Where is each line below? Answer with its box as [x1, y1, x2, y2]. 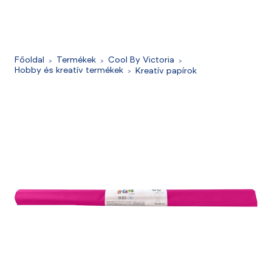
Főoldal [15, 56, 44, 65]
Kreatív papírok [135, 67, 197, 76]
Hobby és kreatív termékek [15, 67, 123, 75]
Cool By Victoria [108, 56, 174, 65]
